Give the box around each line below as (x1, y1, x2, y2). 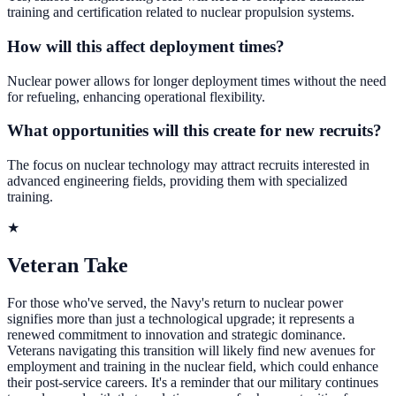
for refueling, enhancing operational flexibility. (7, 88, 265, 104)
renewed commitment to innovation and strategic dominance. (7, 326, 346, 342)
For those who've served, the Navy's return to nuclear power (7, 294, 343, 310)
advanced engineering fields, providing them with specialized (7, 173, 347, 189)
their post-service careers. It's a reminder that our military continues (7, 374, 378, 390)
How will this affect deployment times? (7, 36, 285, 56)
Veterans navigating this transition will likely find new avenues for (7, 342, 375, 358)
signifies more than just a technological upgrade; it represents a (7, 310, 354, 326)
